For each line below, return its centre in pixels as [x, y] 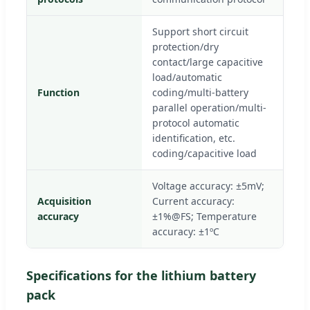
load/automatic [187, 77]
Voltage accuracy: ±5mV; [208, 185]
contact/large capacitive [208, 62]
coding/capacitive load [204, 153]
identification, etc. [194, 138]
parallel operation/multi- [209, 107]
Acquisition [64, 201]
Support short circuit [200, 31]
